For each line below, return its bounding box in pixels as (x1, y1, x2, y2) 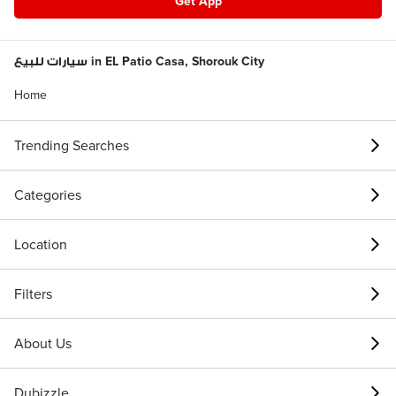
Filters (14, 284, 52, 303)
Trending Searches (14, 135, 129, 155)
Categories (14, 185, 81, 204)
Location (14, 234, 67, 254)
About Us (14, 333, 72, 353)
